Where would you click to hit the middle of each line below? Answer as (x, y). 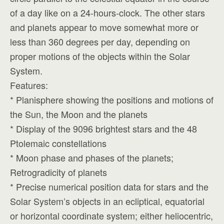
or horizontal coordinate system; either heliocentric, (111, 215)
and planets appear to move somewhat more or (104, 27)
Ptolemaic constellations (58, 143)
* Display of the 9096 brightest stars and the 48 (103, 128)
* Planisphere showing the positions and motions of (112, 99)
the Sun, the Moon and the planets (79, 114)
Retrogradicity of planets (58, 172)
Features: (29, 85)
